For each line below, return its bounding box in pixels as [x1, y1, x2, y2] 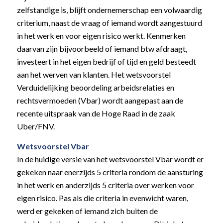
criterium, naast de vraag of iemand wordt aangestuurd [16, 18, 202, 28]
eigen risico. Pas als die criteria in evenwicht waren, [16, 193, 188, 203]
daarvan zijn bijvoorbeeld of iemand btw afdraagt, [16, 44, 187, 54]
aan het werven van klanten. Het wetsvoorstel [16, 70, 171, 80]
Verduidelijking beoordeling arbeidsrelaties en [16, 83, 174, 93]
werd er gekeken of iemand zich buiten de [16, 206, 158, 216]
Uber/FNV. [16, 121, 55, 131]
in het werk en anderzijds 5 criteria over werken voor [16, 180, 194, 190]
